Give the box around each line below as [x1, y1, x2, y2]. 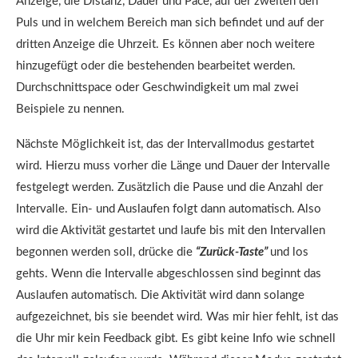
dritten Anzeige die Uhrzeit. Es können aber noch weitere [16, 38, 315, 50]
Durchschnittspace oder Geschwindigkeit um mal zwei [16, 82, 299, 93]
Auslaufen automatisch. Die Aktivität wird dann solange [16, 289, 304, 301]
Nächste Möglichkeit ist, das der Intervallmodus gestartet [16, 138, 314, 150]
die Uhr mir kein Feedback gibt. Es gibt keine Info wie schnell [16, 332, 336, 344]
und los [270, 246, 308, 258]
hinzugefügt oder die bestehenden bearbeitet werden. [16, 60, 296, 72]
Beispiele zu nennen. [16, 103, 125, 115]
